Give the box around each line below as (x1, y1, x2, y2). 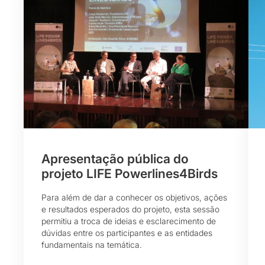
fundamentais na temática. (41, 240, 142, 250)
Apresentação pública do (41, 151, 189, 167)
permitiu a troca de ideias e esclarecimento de (41, 216, 216, 227)
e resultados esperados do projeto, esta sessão (41, 204, 219, 215)
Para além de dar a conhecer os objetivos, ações (41, 192, 227, 203)
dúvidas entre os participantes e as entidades (41, 228, 212, 238)
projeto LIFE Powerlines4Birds (41, 166, 218, 182)
